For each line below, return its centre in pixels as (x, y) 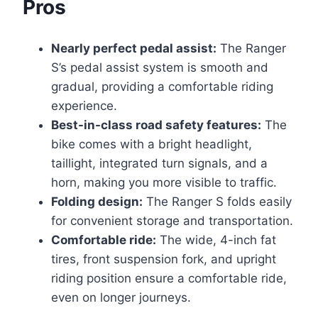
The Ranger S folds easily (217, 201)
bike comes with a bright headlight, (152, 144)
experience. (84, 105)
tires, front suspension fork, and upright (164, 259)
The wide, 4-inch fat (216, 240)
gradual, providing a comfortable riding (162, 86)
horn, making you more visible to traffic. (164, 182)
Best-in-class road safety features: (156, 125)
